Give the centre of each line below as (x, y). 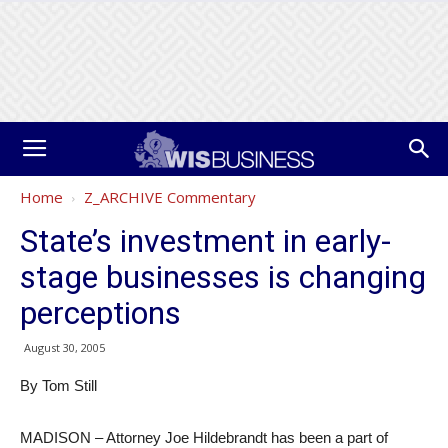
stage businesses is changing (223, 277)
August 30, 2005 (64, 347)
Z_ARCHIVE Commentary (170, 197)
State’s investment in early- (205, 241)
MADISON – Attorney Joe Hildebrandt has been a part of (204, 437)
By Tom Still (58, 385)
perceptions (100, 313)
